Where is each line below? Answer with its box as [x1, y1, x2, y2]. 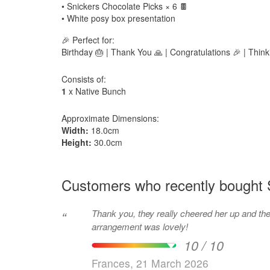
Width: [61, 124, 89, 136]
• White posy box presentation [61, 12, 175, 24]
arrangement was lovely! [92, 220, 188, 233]
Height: [61, 136, 92, 148]
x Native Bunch [66, 85, 126, 97]
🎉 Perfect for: [61, 34, 115, 46]
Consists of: [61, 73, 106, 85]
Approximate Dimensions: [61, 112, 159, 124]
